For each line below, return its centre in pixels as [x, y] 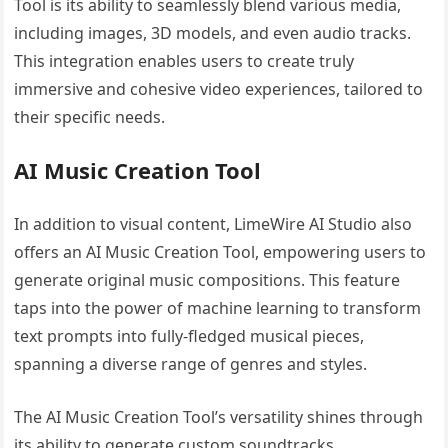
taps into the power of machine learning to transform [218, 307]
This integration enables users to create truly [184, 60]
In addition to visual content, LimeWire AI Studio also [213, 223]
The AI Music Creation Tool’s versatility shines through [219, 416]
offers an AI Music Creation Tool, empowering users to [220, 251]
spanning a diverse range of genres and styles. [191, 363]
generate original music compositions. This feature [207, 279]
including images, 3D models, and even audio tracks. [213, 32]
